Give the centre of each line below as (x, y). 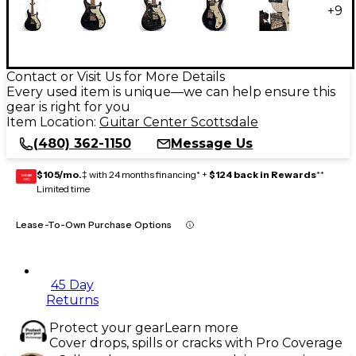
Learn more (201, 327)
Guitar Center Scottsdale (179, 122)
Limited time (63, 188)
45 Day (72, 284)
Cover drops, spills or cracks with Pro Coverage (196, 342)
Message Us (212, 143)
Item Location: (53, 122)
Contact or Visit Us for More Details (116, 76)
